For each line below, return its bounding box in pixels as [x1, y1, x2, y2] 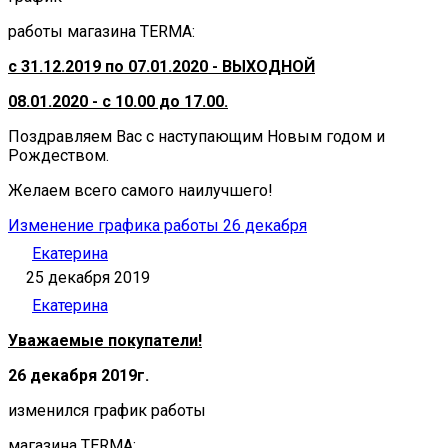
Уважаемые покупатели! [8, 330, 202, 350]
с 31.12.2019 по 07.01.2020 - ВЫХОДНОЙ [8, 56, 315, 76]
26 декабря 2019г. [8, 365, 149, 385]
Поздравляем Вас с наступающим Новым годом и [8, 126, 385, 146]
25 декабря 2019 [26, 267, 150, 287]
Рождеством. [8, 145, 109, 165]
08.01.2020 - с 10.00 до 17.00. [8, 91, 228, 111]
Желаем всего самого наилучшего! [8, 180, 273, 200]
